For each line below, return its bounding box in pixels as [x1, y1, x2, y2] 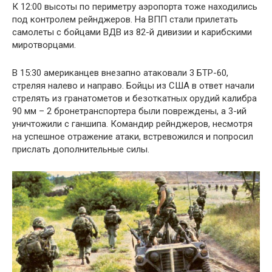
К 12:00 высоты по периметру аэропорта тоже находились [12, 1, 257, 13]
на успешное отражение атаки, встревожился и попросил [12, 131, 253, 143]
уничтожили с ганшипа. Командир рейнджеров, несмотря [12, 118, 253, 130]
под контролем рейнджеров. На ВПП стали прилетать [12, 14, 238, 25]
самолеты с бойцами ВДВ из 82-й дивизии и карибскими [12, 27, 252, 38]
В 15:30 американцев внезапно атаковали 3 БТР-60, [12, 67, 228, 79]
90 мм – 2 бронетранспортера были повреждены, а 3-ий [12, 106, 246, 117]
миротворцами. [12, 39, 76, 51]
